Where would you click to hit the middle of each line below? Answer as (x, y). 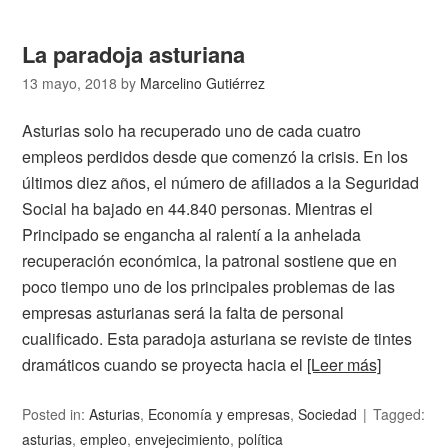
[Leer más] (344, 365)
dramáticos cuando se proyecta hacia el (165, 365)
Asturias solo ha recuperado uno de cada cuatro (192, 131)
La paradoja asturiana (134, 54)
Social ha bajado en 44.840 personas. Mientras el (198, 209)
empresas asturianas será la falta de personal (183, 313)
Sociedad (328, 414)
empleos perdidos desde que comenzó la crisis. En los (215, 157)
